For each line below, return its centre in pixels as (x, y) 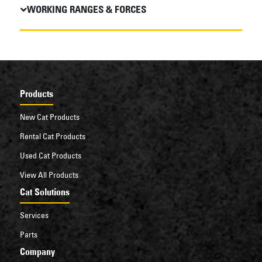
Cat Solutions (44, 192)
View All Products (49, 175)
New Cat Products (49, 117)
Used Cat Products (50, 155)
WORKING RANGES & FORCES (86, 9)
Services (34, 215)
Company (37, 251)
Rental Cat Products (52, 136)
